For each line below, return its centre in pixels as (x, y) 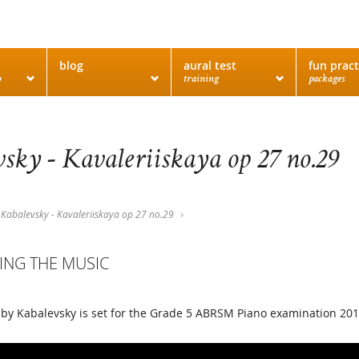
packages (326, 79)
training (202, 79)
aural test (210, 65)
